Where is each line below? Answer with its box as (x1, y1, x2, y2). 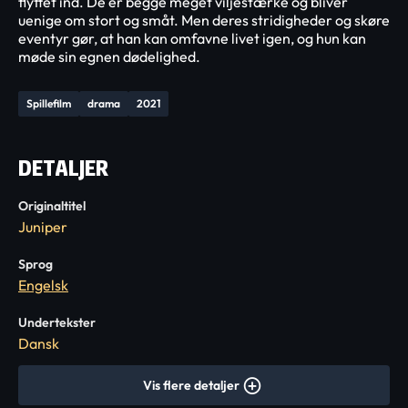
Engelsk (18, 276, 68, 294)
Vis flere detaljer (143, 377, 240, 393)
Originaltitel (18, 198, 86, 214)
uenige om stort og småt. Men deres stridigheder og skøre (18, 11, 390, 29)
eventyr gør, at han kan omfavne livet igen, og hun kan (18, 29, 366, 47)
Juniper (18, 218, 67, 236)
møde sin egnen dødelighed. (18, 47, 200, 66)
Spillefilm (26, 97, 71, 110)
